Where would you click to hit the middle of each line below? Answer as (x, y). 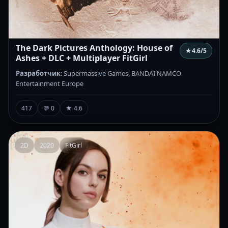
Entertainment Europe (50, 83)
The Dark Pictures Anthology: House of (94, 48)
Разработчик (38, 73)
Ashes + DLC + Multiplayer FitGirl (82, 58)
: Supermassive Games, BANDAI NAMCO (121, 73)
